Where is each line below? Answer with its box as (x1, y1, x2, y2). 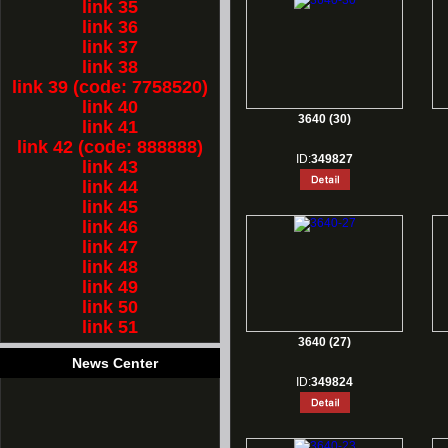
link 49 (82, 277, 138, 297)
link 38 (82, 57, 138, 77)
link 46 (82, 217, 138, 237)
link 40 (82, 97, 138, 117)
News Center (72, 355, 158, 371)
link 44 (82, 177, 138, 197)
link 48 (82, 257, 138, 277)
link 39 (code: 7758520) (12, 77, 208, 97)
